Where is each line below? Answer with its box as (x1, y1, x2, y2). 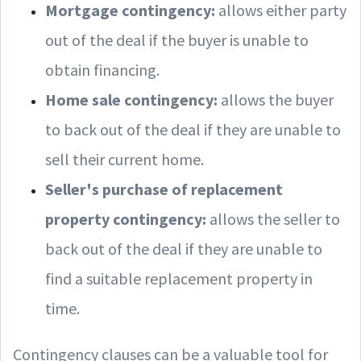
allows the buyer (221, 89, 334, 110)
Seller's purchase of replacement (45, 178, 283, 199)
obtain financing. (45, 59, 160, 80)
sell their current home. (45, 148, 204, 169)
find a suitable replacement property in (45, 268, 313, 288)
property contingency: (45, 208, 206, 229)
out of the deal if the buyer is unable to (45, 29, 309, 50)
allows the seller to (206, 208, 340, 229)
